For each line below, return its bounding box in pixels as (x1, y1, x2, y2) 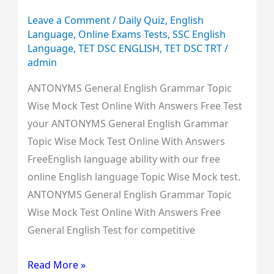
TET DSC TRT (164, 42, 222, 56)
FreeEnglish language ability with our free (27, 152, 220, 166)
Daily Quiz (118, 13, 165, 28)
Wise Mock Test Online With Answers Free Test (27, 99, 242, 113)
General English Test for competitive (27, 223, 195, 237)
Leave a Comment (27, 13, 110, 28)
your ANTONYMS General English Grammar (27, 117, 229, 131)
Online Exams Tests (78, 28, 168, 42)
